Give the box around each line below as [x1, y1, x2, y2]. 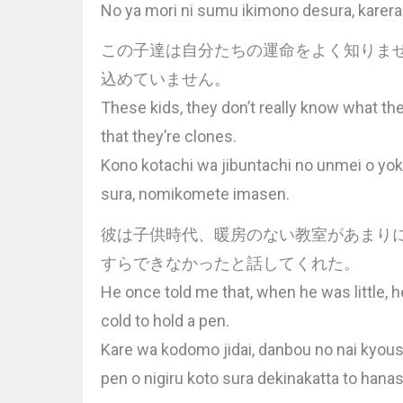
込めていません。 [101, 69, 230, 89]
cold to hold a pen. [101, 311, 229, 331]
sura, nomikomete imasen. [101, 184, 290, 204]
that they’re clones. [101, 127, 237, 147]
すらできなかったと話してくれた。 [101, 254, 360, 273]
